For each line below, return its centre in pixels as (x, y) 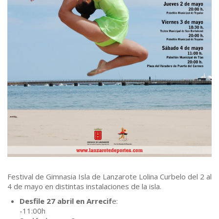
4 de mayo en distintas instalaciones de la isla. (84, 186)
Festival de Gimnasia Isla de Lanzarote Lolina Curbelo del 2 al (109, 177)
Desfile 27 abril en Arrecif (66, 201)
